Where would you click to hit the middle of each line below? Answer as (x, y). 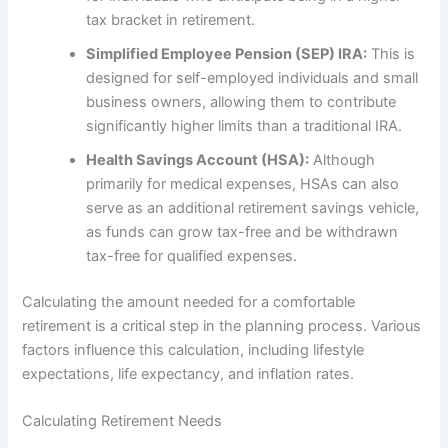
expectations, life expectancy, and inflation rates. (188, 373)
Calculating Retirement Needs (122, 421)
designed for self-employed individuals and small (252, 77)
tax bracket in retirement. (171, 19)
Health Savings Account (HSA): (198, 159)
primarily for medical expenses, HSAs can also (243, 183)
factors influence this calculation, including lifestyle (193, 349)
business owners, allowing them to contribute (241, 101)
